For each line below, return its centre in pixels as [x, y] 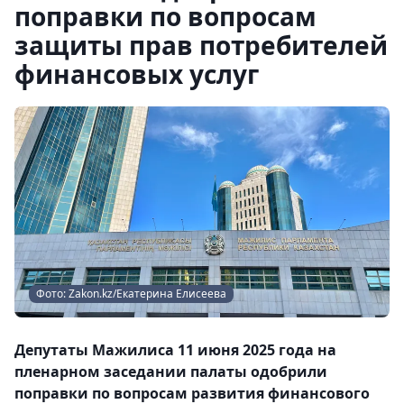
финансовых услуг [137, 74]
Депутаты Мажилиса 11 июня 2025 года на [175, 350]
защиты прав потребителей [201, 45]
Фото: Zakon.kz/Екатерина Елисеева [131, 294]
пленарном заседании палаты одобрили [171, 372]
